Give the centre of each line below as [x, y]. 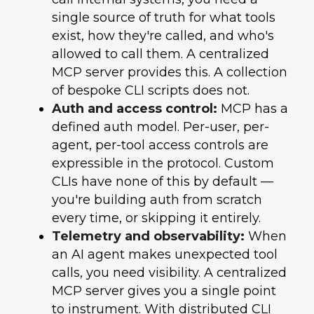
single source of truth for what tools [163, 18]
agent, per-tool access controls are [160, 145]
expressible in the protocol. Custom [163, 163]
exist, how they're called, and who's [163, 36]
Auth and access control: [134, 109]
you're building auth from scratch [157, 200]
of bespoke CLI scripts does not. [150, 90]
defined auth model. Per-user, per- [160, 127]
